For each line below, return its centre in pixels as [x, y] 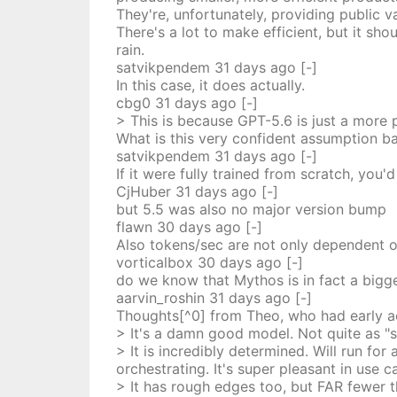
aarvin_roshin [160, 298]
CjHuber [143, 191]
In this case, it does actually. [210, 85]
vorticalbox [154, 262]
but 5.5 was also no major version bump [251, 209]
